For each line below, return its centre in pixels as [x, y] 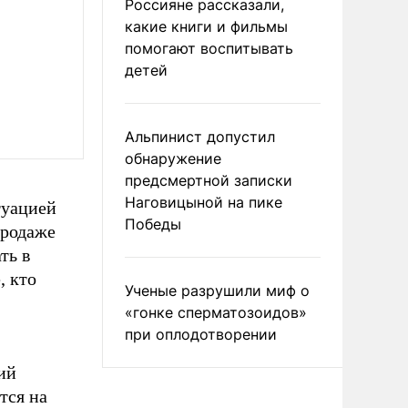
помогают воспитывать [209, 48]
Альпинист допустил [200, 137]
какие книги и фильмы [206, 26]
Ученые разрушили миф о [217, 291]
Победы [153, 224]
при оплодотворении [201, 334]
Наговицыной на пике [204, 202]
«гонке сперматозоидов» [216, 312]
